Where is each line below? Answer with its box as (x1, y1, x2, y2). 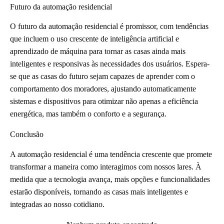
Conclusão (10, 130, 43, 139)
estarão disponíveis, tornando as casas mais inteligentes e (10, 187, 188, 196)
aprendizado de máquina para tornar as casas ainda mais (10, 47, 185, 56)
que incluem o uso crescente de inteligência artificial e (10, 34, 179, 43)
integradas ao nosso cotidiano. (10, 200, 104, 209)
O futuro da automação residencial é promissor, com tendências (10, 22, 208, 31)
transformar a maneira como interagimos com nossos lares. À (10, 162, 201, 171)
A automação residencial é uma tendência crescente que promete (10, 150, 212, 159)
